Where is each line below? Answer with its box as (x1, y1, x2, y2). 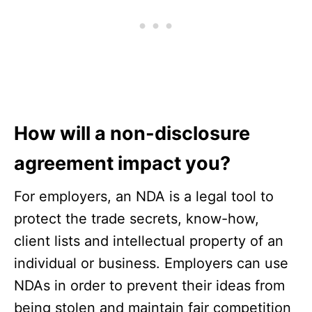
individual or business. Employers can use (14, 255, 288, 272)
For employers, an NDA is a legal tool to (14, 188, 274, 205)
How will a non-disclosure (14, 122, 250, 146)
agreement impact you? (14, 152, 231, 175)
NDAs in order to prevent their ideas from (14, 277, 285, 295)
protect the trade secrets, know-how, (14, 210, 259, 228)
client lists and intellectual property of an (14, 233, 283, 250)
